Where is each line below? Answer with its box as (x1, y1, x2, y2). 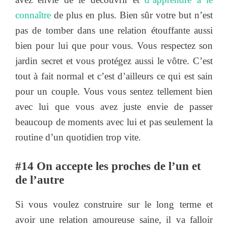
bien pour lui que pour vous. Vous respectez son (15, 40, 213, 51)
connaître (15, 9, 54, 20)
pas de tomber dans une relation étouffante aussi (15, 24, 213, 36)
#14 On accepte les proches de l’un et (15, 160, 201, 173)
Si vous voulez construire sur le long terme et (15, 199, 213, 210)
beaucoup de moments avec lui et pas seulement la (15, 116, 213, 127)
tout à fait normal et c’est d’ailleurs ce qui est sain (15, 70, 213, 81)
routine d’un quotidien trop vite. (15, 131, 141, 142)
